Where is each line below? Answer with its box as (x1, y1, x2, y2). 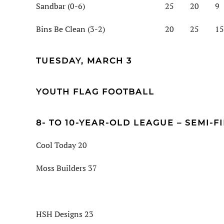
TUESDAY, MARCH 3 (36, 56, 132, 66)
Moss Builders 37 (36, 162, 97, 174)
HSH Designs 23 (36, 208, 93, 220)
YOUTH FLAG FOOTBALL (36, 87, 154, 97)
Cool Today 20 (36, 139, 87, 151)
